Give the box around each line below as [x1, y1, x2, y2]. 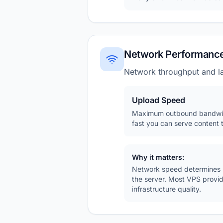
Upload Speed [132, 95, 185, 105]
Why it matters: [132, 153, 184, 161]
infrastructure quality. [132, 185, 201, 193]
